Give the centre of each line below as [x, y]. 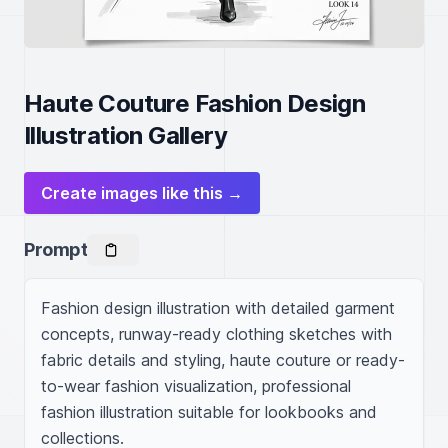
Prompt [56, 249]
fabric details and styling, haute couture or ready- [223, 360]
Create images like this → [142, 193]
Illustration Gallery [125, 135]
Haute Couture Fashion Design [195, 103]
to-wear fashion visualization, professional [196, 386]
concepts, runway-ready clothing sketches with [216, 334]
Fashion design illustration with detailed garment [218, 308]
